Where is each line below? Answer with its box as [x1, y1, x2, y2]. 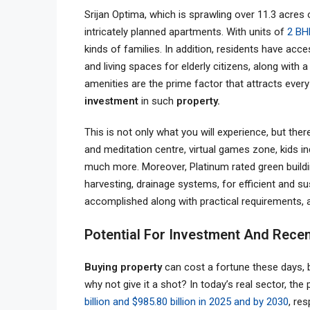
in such [141, 94, 176, 107]
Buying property [84, 260, 165, 273]
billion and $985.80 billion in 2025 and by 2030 [84, 295, 289, 308]
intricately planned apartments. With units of [84, 25, 287, 38]
